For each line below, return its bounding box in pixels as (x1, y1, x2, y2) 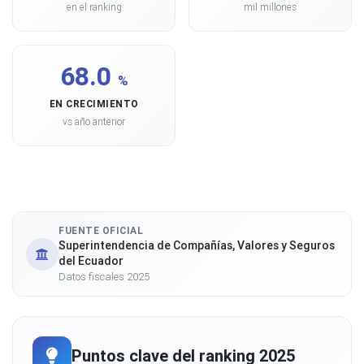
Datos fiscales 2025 (58, 270, 149, 284)
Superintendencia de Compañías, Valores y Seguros (58, 238, 335, 253)
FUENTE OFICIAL (58, 224, 143, 236)
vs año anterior (63, 115, 125, 128)
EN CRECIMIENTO (49, 97, 139, 110)
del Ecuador (58, 253, 123, 268)
